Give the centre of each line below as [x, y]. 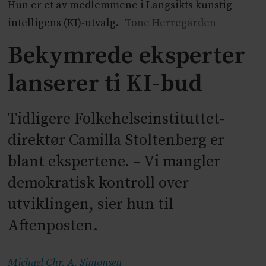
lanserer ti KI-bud [105, 84]
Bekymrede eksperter [127, 56]
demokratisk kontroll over [99, 183]
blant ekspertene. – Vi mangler [114, 161]
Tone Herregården [170, 23]
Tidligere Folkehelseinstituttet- [116, 119]
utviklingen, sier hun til [91, 204]
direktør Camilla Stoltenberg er [116, 140]
